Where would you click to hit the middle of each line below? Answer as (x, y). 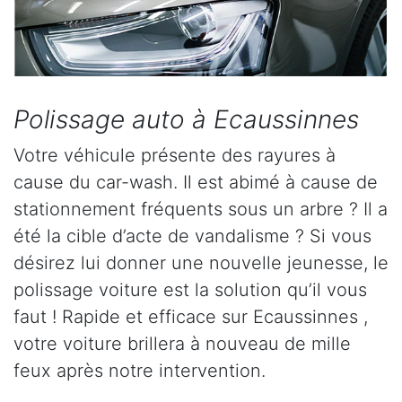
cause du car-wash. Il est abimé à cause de (196, 182)
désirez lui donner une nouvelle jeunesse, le (201, 262)
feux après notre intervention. (140, 370)
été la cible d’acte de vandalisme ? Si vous (192, 236)
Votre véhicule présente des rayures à (175, 155)
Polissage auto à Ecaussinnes (186, 119)
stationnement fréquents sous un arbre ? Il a (201, 209)
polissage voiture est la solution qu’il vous (190, 289)
